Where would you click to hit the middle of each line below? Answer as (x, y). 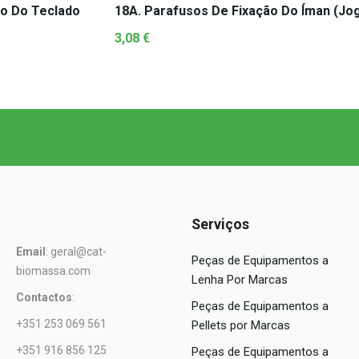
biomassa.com (53, 271)
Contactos (44, 297)
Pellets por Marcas (241, 325)
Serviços (220, 224)
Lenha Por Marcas (240, 280)
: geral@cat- (76, 252)
